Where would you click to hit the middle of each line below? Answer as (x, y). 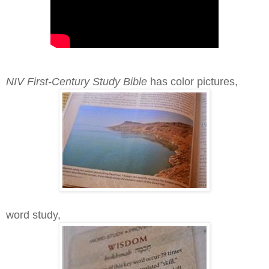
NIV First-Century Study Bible (78, 81)
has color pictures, (194, 81)
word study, (33, 215)
